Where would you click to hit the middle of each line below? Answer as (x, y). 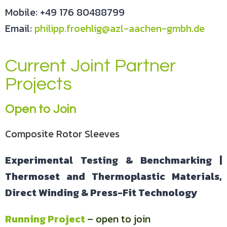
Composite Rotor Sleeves (62, 134)
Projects (39, 84)
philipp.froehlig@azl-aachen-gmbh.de (120, 28)
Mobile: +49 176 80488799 (65, 12)
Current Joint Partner (90, 66)
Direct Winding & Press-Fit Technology (101, 193)
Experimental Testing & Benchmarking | (113, 160)
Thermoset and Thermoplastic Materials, (113, 176)
